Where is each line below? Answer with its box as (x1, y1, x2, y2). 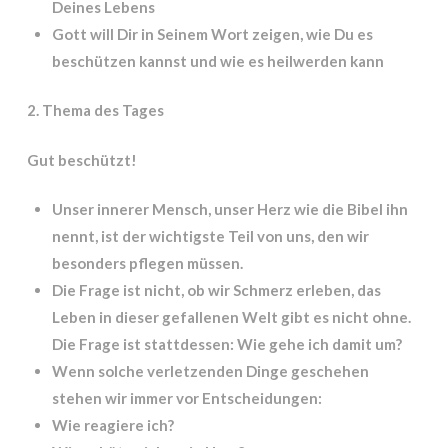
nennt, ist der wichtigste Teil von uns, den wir (51, 227, 369, 245)
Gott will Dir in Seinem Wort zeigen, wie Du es (51, 24, 373, 43)
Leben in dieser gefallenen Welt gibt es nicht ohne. (51, 308, 411, 326)
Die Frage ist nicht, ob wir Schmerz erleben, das (51, 281, 381, 299)
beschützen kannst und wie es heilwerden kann (51, 51, 384, 70)
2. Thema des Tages (26, 101, 164, 119)
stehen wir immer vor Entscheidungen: (51, 389, 322, 407)
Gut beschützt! (26, 150, 137, 169)
